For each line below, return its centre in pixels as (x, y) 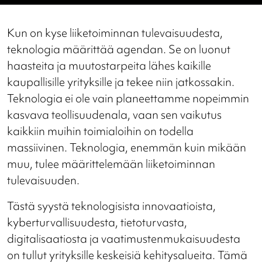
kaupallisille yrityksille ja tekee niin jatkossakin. (121, 82)
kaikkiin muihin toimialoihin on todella (100, 131)
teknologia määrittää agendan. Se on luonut (119, 49)
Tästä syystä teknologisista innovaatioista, (111, 206)
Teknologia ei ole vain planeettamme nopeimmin (128, 99)
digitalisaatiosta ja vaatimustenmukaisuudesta (124, 239)
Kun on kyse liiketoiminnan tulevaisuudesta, (115, 33)
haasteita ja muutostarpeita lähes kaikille (109, 66)
